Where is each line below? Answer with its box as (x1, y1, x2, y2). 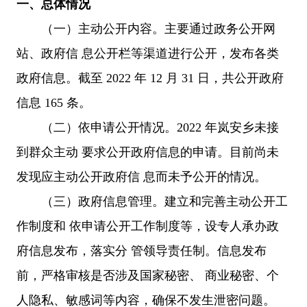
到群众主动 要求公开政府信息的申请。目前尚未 (16, 145, 279, 159)
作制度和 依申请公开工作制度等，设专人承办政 (16, 219, 279, 233)
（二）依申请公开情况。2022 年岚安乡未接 (16, 120, 279, 134)
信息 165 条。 (16, 95, 91, 110)
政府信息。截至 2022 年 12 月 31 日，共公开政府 (16, 71, 284, 85)
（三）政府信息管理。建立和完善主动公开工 (16, 194, 288, 208)
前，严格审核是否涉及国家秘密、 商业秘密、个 (16, 268, 279, 282)
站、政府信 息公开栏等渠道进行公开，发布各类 (16, 46, 279, 60)
